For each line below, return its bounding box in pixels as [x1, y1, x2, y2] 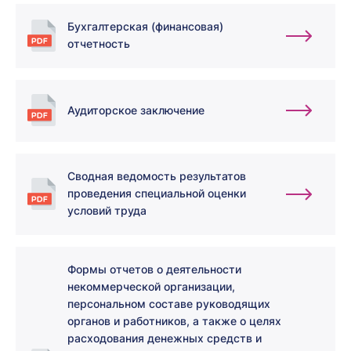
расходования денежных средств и [67, 331, 262, 345]
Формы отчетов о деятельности [67, 262, 241, 276]
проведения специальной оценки [67, 186, 246, 200]
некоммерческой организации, [67, 280, 235, 293]
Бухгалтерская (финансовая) [67, 20, 223, 33]
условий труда [67, 204, 147, 217]
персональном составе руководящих [67, 297, 270, 310]
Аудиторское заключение [67, 103, 204, 117]
